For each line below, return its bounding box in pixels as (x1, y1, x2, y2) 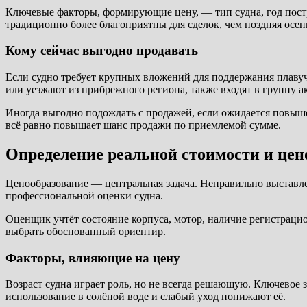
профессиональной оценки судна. (5, 189, 163, 201)
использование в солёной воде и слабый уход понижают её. (5, 291, 286, 303)
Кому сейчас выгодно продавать (5, 43, 198, 58)
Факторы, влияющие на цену (5, 250, 180, 265)
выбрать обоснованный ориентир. (5, 225, 166, 237)
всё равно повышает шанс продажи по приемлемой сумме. (5, 119, 281, 132)
